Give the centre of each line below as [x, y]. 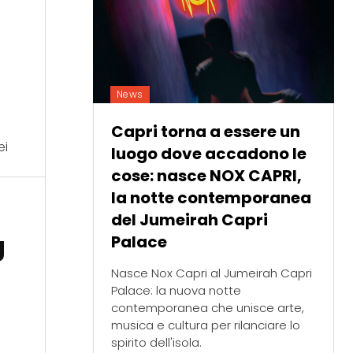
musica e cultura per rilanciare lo [205, 325]
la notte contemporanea [211, 198]
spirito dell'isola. [156, 343]
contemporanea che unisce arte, [207, 308]
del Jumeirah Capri [189, 220]
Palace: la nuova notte [176, 291]
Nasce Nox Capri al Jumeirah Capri [211, 273]
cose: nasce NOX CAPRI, [206, 176]
